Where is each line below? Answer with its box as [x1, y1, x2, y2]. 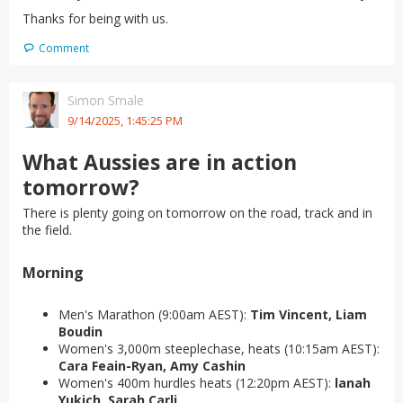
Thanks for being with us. [22, 10, 168, 27]
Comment [39, 40, 89, 56]
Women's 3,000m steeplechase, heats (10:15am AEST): [58, 340, 380, 358]
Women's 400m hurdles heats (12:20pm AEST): [58, 374, 335, 392]
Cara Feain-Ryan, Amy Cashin [58, 357, 246, 375]
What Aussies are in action [22, 148, 297, 176]
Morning [22, 262, 84, 282]
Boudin [58, 323, 103, 341]
